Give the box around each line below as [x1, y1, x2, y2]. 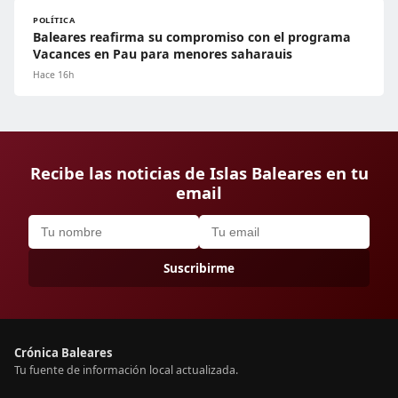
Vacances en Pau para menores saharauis [33, 44, 292, 62]
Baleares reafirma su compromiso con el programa [33, 28, 351, 45]
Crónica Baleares [14, 344, 113, 361]
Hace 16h [33, 68, 74, 81]
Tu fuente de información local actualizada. [14, 362, 238, 378]
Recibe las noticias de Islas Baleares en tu [29, 161, 369, 184]
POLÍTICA [33, 13, 76, 26]
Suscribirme [163, 259, 235, 276]
